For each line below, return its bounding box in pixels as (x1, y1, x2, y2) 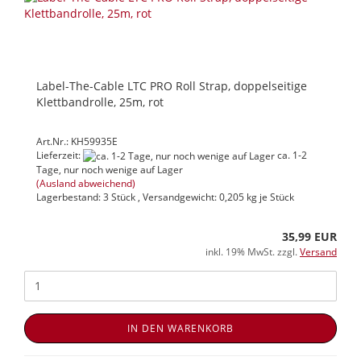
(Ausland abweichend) (36, 176, 135, 190)
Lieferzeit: (36, 147, 83, 162)
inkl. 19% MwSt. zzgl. (205, 244, 300, 259)
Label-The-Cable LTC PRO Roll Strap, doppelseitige (36, 77, 307, 93)
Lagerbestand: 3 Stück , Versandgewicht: (36, 189, 219, 204)
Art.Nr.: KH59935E (36, 134, 118, 148)
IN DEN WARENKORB (127, 321, 234, 335)
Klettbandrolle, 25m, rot (36, 93, 164, 110)
